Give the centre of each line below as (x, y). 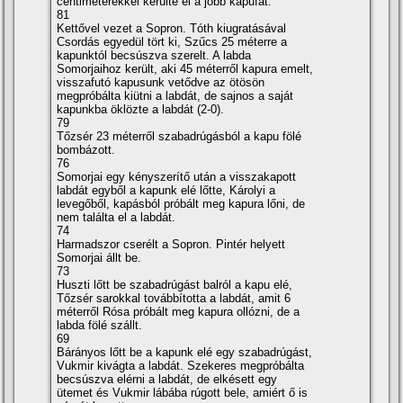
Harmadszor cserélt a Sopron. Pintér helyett (171, 245)
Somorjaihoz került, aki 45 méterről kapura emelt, (185, 69)
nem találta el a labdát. (116, 218)
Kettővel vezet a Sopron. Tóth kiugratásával (172, 29)
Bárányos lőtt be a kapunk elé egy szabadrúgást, (185, 353)
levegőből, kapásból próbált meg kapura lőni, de (181, 204)
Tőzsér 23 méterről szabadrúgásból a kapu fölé (179, 137)
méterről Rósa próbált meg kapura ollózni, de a (179, 312)
